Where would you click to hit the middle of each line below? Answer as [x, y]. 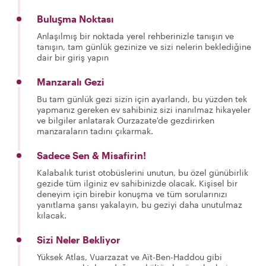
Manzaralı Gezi [71, 81]
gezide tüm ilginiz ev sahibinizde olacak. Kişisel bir [137, 183]
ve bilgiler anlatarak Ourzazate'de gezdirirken [126, 120]
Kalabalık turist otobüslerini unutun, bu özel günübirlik [142, 172]
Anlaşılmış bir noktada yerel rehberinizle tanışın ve [135, 36]
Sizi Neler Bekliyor [79, 239]
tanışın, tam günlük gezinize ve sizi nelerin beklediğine [144, 46]
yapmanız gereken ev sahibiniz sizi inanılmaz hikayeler [144, 109]
